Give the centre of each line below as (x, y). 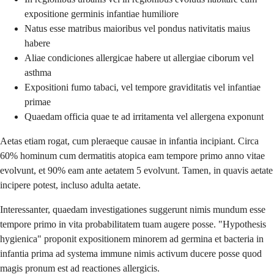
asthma (38, 73)
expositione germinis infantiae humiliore (102, 14)
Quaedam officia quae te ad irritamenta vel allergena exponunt (144, 117)
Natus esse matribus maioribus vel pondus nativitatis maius (137, 29)
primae (38, 102)
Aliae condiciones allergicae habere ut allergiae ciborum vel (139, 58)
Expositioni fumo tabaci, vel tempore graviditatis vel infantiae (143, 87)
